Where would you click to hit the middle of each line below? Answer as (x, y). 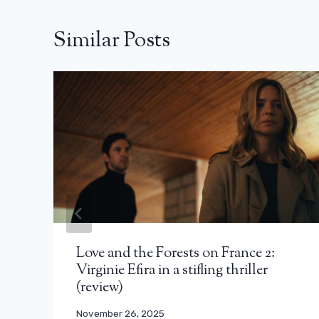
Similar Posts (112, 41)
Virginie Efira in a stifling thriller (172, 271)
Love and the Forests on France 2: (176, 253)
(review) (100, 288)
